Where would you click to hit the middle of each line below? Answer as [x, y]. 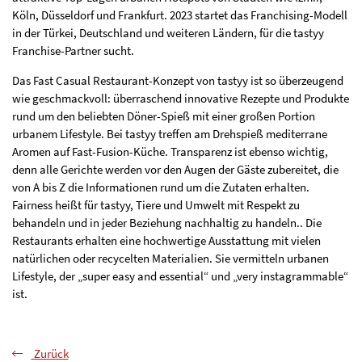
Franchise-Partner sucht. [73, 51]
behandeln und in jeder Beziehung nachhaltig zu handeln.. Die [167, 223]
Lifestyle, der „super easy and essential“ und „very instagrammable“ [180, 276]
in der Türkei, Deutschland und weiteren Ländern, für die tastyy [168, 33]
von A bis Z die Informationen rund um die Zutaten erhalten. [161, 187]
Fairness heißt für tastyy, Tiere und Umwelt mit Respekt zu [156, 205]
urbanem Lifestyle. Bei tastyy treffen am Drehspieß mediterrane [170, 134]
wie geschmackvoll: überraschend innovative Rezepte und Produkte [181, 99]
